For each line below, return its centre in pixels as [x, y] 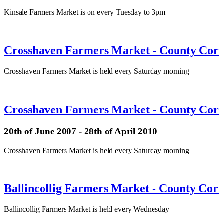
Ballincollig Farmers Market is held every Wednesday [87, 209]
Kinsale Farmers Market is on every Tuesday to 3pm [85, 12]
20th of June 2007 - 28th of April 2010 [81, 131]
